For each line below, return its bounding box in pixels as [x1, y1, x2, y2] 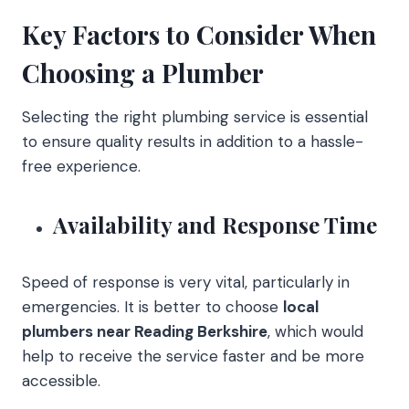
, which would [267, 320, 363, 341]
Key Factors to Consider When [22, 16, 376, 51]
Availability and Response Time [53, 209, 377, 239]
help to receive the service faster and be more [22, 345, 364, 366]
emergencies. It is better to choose [22, 296, 283, 317]
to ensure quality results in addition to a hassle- [22, 131, 363, 152]
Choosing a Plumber [22, 55, 264, 89]
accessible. [22, 370, 100, 391]
